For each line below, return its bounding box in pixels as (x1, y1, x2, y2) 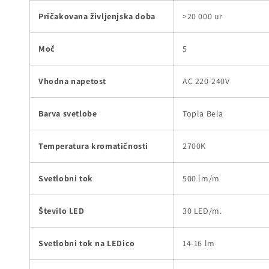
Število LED (38, 205, 85, 216)
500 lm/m (183, 172, 220, 184)
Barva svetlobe (38, 107, 97, 119)
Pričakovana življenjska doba (38, 10, 156, 22)
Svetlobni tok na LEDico (38, 237, 135, 249)
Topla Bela (183, 107, 223, 119)
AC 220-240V (183, 75, 230, 86)
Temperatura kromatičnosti (38, 140, 148, 151)
